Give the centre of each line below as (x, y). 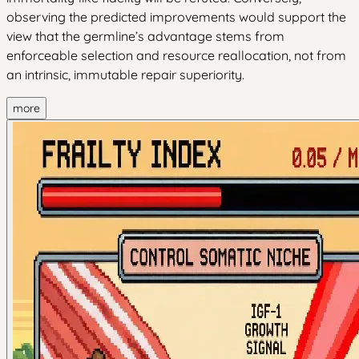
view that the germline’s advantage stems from (145, 36)
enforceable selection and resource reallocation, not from (176, 55)
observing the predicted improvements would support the (176, 16)
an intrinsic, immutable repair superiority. (125, 74)
